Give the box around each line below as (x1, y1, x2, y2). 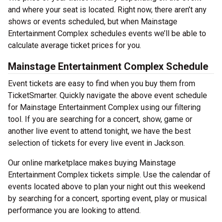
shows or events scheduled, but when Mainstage (8, 17, 177, 26)
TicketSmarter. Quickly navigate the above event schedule (8, 91, 207, 100)
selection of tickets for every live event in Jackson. (8, 138, 187, 148)
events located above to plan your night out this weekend (8, 182, 205, 191)
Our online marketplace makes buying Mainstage (8, 158, 176, 167)
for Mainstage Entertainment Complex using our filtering (8, 103, 201, 112)
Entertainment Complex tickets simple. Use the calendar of (8, 170, 211, 179)
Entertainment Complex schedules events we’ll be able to (8, 29, 206, 38)
